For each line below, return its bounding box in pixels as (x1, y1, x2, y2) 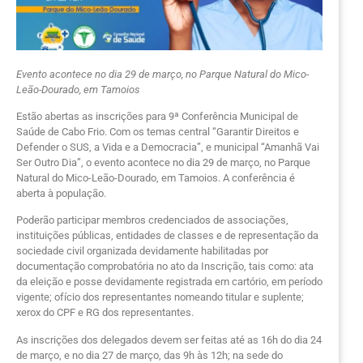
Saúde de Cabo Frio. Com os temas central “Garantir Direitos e (16, 125, 299, 138)
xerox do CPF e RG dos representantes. (16, 306, 194, 319)
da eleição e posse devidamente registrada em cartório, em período (16, 275, 322, 288)
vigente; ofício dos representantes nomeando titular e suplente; (16, 291, 304, 304)
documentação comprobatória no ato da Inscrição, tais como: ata (16, 260, 314, 273)
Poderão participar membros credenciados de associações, (16, 214, 288, 227)
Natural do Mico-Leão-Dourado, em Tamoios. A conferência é (16, 171, 295, 184)
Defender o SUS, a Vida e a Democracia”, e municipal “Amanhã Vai (16, 140, 319, 153)
